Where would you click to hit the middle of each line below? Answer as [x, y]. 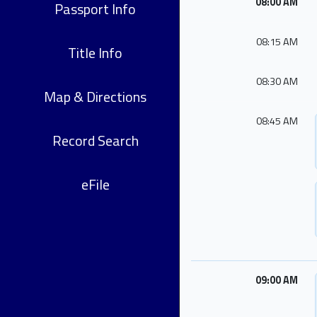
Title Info [96, 53]
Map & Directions [96, 97]
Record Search [95, 140]
